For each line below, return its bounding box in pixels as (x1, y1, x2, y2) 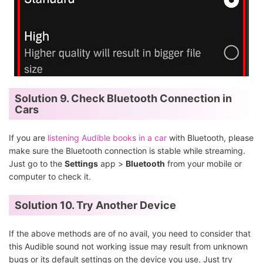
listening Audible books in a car (48, 133, 167, 143)
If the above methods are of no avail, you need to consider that (9, 228, 251, 239)
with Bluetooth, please (167, 133, 254, 143)
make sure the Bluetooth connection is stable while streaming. (9, 146, 245, 156)
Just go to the (9, 159, 65, 169)
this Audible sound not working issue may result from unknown (9, 241, 248, 252)
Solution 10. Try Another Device (15, 199, 176, 212)
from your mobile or (165, 159, 242, 169)
